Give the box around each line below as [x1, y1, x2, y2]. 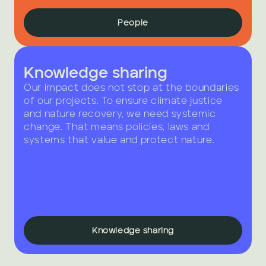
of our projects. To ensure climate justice [24, 97, 223, 106]
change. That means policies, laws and [24, 123, 210, 132]
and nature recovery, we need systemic [24, 110, 216, 119]
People [118, 19, 148, 27]
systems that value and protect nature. [24, 136, 215, 145]
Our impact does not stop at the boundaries [24, 84, 239, 93]
